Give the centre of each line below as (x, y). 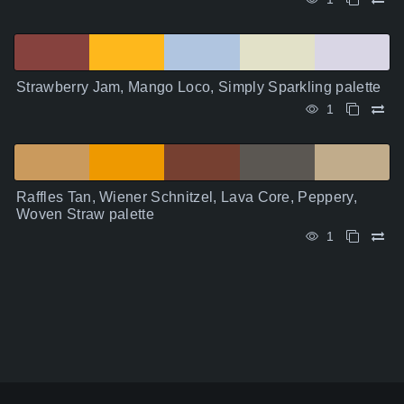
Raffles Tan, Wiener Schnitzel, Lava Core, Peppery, (187, 197)
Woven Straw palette (86, 215)
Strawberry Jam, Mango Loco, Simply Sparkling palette (199, 87)
